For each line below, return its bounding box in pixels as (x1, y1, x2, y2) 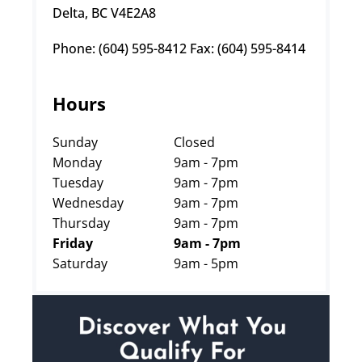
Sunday (53, 133, 98, 151)
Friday (53, 234, 93, 252)
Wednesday (53, 194, 124, 212)
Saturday (53, 255, 107, 272)
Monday (53, 154, 102, 171)
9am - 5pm (174, 255, 238, 272)
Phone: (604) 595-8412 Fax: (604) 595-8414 (53, 40, 305, 57)
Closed (174, 133, 215, 151)
